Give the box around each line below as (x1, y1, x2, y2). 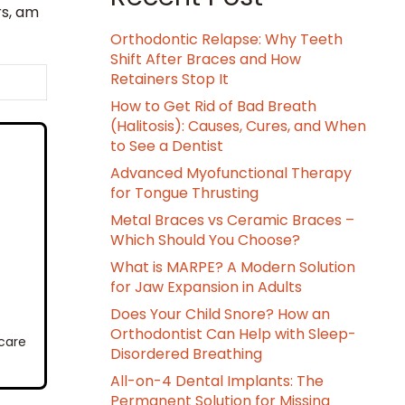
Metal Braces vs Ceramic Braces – (110, 210, 354, 231)
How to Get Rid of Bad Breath (110, 96, 316, 117)
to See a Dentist (110, 136, 223, 156)
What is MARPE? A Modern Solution (110, 257, 355, 278)
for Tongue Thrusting (110, 183, 259, 203)
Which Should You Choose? (110, 230, 300, 250)
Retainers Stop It (110, 69, 229, 89)
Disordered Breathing (110, 344, 262, 364)
